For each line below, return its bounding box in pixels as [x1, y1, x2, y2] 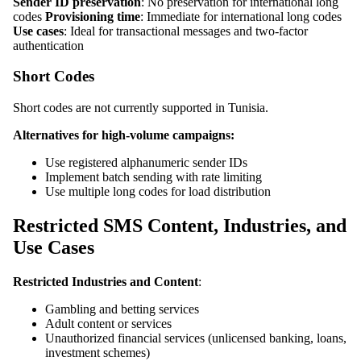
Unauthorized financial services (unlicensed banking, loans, [45, 330, 346, 345]
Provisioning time [45, 9, 140, 23]
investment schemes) [45, 345, 150, 359]
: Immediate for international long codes [140, 9, 342, 23]
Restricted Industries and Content [13, 274, 198, 288]
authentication [13, 38, 84, 52]
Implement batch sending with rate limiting [45, 170, 262, 184]
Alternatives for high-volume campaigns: [13, 128, 234, 142]
